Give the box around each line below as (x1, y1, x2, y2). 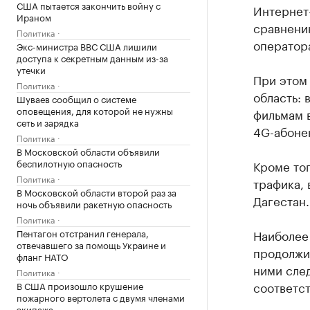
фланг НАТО (17, 249, 69, 263)
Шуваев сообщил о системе (17, 91, 136, 105)
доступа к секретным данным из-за (17, 51, 168, 64)
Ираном (17, 10, 51, 24)
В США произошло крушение (17, 278, 143, 292)
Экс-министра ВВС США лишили (17, 39, 157, 53)
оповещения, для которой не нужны (17, 103, 173, 117)
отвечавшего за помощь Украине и (17, 237, 166, 251)
